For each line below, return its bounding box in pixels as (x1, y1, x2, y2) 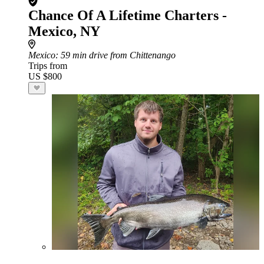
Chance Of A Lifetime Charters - (28, 8, 227, 23)
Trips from (28, 61, 67, 71)
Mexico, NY (28, 24, 100, 39)
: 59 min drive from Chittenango (55, 50, 176, 60)
